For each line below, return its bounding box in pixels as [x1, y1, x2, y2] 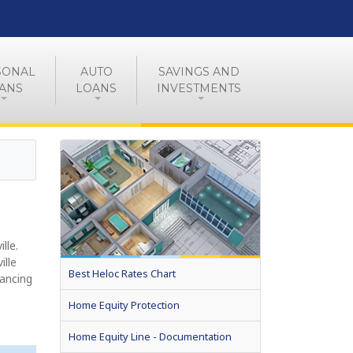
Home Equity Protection [69, 297, 180, 312]
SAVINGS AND [158, 64, 240, 79]
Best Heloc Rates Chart [69, 266, 176, 281]
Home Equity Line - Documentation [69, 329, 232, 344]
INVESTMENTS [157, 80, 241, 95]
